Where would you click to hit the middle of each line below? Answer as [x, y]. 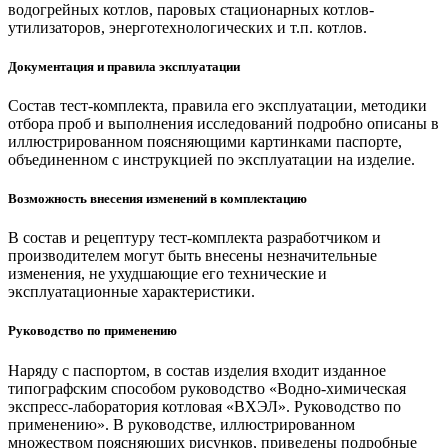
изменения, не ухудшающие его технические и [167, 274]
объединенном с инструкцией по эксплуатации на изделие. [211, 159]
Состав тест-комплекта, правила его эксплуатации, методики [217, 105]
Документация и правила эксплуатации [124, 66]
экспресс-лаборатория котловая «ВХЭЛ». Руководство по [204, 406]
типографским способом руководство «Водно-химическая [207, 388]
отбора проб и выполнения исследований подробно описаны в [223, 123]
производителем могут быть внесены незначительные [192, 256]
